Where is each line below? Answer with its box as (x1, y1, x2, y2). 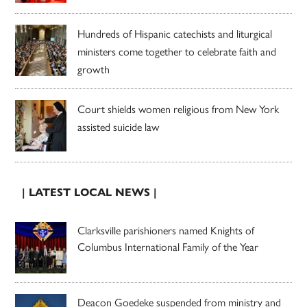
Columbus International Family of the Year (77, 238, 259, 254)
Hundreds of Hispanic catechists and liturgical (77, 25, 273, 41)
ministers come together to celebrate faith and (77, 42, 277, 59)
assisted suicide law (77, 118, 160, 134)
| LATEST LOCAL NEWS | (22, 185, 158, 199)
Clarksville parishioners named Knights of (77, 221, 255, 238)
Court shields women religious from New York (77, 100, 280, 116)
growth (77, 60, 110, 77)
